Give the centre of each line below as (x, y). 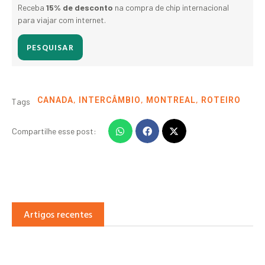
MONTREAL (171, 100)
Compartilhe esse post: (54, 131)
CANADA (55, 100)
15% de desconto (80, 7)
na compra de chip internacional (171, 7)
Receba (32, 7)
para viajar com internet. (63, 20)
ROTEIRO (221, 100)
